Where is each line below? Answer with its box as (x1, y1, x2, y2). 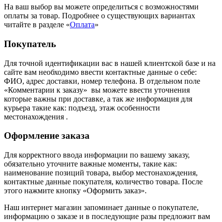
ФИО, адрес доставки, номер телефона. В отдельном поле (4, 76, 200, 85)
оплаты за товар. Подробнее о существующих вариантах (4, 11, 195, 20)
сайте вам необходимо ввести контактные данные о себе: (4, 67, 197, 76)
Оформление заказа (4, 130, 90, 141)
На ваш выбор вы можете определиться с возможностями (4, 2, 199, 11)
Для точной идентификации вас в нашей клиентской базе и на (4, 58, 216, 67)
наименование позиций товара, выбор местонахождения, (4, 168, 198, 177)
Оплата (70, 20, 95, 29)
